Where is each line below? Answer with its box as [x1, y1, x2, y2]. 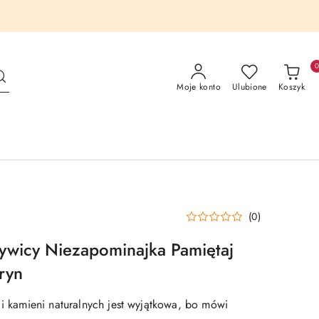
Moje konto [177, 80, 221, 93]
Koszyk [278, 80, 305, 93]
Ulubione [231, 80, 267, 93]
